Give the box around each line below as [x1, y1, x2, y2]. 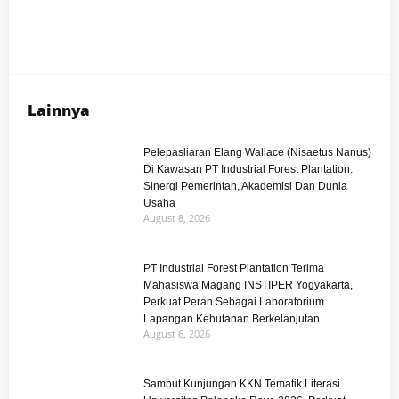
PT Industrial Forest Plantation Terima [142, 261, 324, 274]
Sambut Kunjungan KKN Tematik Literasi [142, 377, 340, 390]
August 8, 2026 [142, 210, 210, 224]
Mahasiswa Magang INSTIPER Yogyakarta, [142, 278, 353, 291]
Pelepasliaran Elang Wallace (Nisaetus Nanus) [142, 145, 371, 159]
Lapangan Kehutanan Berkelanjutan [142, 312, 320, 325]
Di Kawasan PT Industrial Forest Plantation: [142, 162, 353, 175]
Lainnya [28, 99, 90, 120]
